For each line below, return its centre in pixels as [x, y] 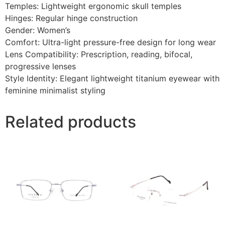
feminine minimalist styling [55, 90]
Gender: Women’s [38, 30]
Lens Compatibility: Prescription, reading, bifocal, [99, 54]
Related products [71, 122]
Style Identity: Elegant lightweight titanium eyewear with [112, 78]
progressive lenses [40, 66]
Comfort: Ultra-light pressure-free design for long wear [110, 42]
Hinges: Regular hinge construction [71, 18]
